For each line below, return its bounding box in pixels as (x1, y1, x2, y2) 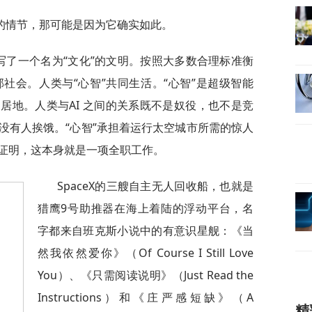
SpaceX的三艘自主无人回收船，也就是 (57, 178, 253, 194)
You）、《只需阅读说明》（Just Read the (38, 267, 253, 283)
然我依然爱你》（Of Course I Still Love (38, 245, 253, 260)
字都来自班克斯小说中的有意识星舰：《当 (38, 223, 253, 238)
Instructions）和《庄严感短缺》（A (38, 290, 253, 305)
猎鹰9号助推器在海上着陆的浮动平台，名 (38, 201, 253, 216)
